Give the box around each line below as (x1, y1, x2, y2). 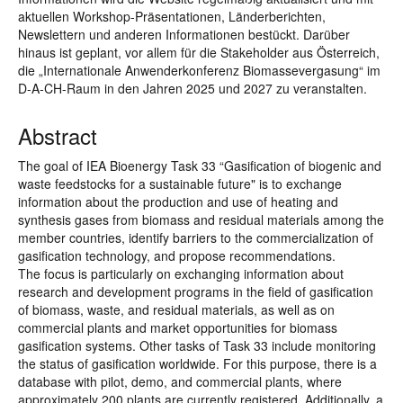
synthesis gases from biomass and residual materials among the (18, 210, 384, 228)
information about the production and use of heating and (18, 193, 338, 210)
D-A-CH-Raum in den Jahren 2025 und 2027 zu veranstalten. (18, 79, 367, 97)
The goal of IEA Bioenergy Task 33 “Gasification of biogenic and (18, 157, 381, 175)
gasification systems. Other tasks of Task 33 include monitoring (18, 336, 376, 354)
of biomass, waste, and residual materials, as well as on (18, 300, 335, 318)
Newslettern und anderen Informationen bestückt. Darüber (18, 25, 350, 43)
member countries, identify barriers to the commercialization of (18, 228, 373, 246)
